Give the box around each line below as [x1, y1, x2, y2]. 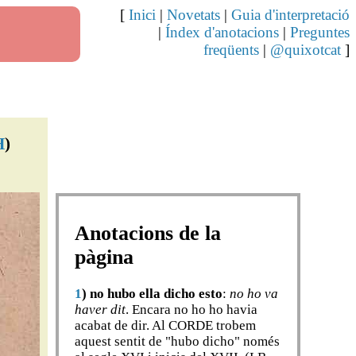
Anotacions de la [75, 221, 222, 245]
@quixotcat [270, 41, 341, 58]
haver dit [75, 302, 126, 318]
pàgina [75, 245, 134, 269]
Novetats [167, 6, 220, 23]
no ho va [230, 286, 279, 302]
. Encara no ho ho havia [126, 302, 258, 318]
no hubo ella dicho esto [90, 286, 223, 302]
